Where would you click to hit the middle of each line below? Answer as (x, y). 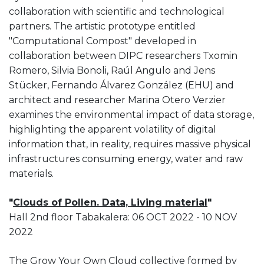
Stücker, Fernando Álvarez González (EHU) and (121, 85)
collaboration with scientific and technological (117, 11)
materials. (31, 173)
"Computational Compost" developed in (103, 41)
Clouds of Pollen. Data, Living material (110, 202)
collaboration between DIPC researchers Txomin (123, 55)
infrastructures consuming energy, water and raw (126, 159)
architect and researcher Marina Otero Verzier (117, 100)
